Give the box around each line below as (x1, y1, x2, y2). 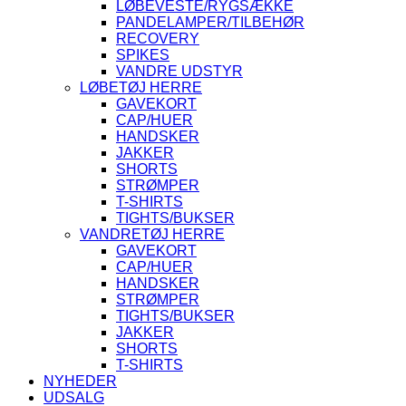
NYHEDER (43, 373, 117, 389)
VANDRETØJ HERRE (80, 227, 225, 242)
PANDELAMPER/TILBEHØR (116, 14, 304, 30)
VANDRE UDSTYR (116, 63, 243, 79)
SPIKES (116, 47, 169, 63)
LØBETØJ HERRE (80, 80, 202, 95)
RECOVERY (116, 31, 199, 46)
